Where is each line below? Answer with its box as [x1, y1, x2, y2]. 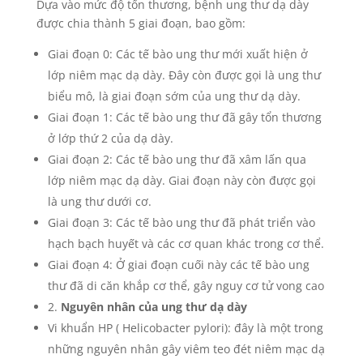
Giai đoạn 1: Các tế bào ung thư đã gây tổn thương [47, 109, 322, 125]
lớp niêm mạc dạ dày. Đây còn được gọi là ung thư [47, 67, 321, 83]
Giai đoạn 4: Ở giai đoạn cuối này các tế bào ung [47, 257, 310, 272]
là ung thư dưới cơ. [47, 194, 152, 209]
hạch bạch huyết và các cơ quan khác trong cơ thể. [47, 236, 324, 251]
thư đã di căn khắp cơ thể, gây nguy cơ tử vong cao [47, 278, 324, 293]
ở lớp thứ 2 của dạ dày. [47, 130, 173, 146]
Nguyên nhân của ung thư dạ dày [60, 299, 247, 314]
